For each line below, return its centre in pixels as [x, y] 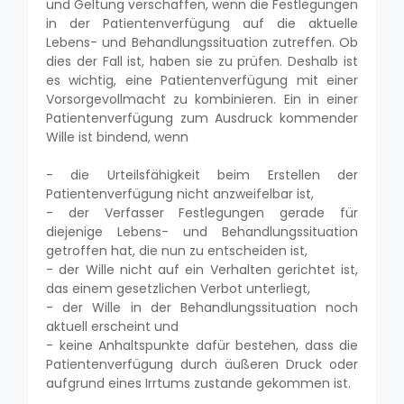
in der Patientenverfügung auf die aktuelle [202, 23]
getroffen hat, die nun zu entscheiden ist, [177, 250]
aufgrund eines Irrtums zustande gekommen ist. [198, 383]
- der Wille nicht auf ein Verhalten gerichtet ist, [202, 269]
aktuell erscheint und [112, 326]
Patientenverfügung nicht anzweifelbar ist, [180, 193]
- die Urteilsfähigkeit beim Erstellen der [202, 174]
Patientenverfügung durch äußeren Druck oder [202, 364]
